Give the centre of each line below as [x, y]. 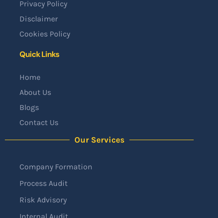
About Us [35, 92]
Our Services [99, 140]
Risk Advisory [43, 200]
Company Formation [56, 167]
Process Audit [44, 183]
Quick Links [40, 54]
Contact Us [39, 123]
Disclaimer [39, 19]
